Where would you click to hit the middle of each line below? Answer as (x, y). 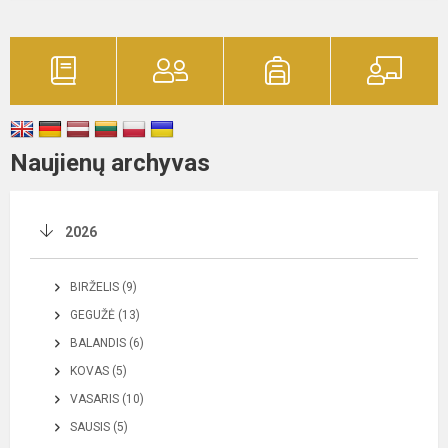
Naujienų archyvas (110, 162)
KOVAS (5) (98, 370)
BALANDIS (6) (107, 342)
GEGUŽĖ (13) (105, 314)
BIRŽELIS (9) (103, 286)
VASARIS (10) (107, 398)
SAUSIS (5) (99, 426)
